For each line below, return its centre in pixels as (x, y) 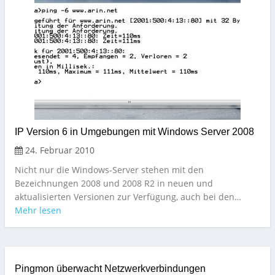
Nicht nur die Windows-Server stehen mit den (109, 170)
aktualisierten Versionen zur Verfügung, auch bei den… (128, 197)
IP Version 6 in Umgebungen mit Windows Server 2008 (134, 132)
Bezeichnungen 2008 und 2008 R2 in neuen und (114, 184)
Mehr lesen (38, 211)
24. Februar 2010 (59, 150)
